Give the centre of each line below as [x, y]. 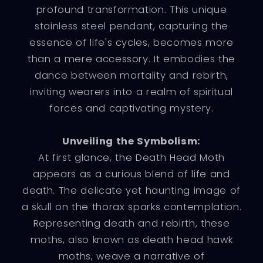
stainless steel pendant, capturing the [131, 26]
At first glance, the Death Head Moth [131, 157]
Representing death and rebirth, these [131, 223]
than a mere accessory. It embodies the [131, 59]
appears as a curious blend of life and [131, 174]
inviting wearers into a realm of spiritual [131, 92]
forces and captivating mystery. [131, 108]
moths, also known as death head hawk [131, 240]
